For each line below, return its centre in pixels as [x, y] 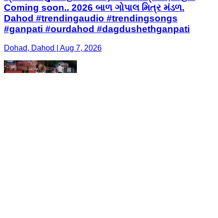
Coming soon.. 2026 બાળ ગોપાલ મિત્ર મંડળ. [94, 8]
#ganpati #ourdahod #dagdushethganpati [97, 29]
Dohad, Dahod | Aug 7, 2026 [53, 48]
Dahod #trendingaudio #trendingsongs [91, 18]
